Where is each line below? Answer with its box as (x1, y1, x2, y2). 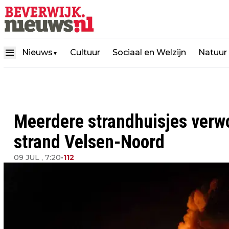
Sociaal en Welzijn (112, 47, 186, 57)
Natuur (198, 47, 227, 57)
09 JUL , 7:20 (14, 153, 61, 162)
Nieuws (22, 47, 53, 57)
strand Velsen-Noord (14, 131, 165, 153)
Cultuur (70, 47, 100, 57)
